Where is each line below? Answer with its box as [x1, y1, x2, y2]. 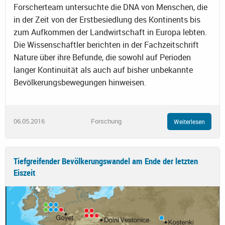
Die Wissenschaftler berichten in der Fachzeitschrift [14, 39, 199, 50]
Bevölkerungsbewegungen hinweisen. [14, 76, 146, 88]
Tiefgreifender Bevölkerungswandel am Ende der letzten [14, 155, 198, 167]
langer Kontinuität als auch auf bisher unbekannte [14, 64, 193, 75]
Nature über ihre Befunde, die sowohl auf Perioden [14, 51, 191, 63]
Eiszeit [14, 167, 35, 179]
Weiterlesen [174, 117, 205, 126]
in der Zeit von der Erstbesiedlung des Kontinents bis [14, 14, 200, 25]
